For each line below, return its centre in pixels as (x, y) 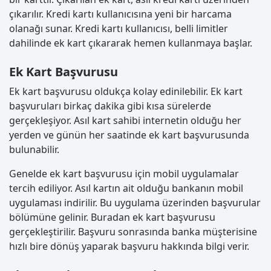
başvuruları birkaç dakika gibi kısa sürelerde (110, 106)
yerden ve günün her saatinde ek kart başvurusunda (129, 135)
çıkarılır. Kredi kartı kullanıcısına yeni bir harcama (120, 14)
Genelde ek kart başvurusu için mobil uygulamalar (124, 174)
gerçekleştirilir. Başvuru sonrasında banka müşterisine (133, 232)
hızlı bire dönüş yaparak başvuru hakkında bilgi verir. (129, 247)
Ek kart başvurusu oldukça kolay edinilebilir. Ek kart (126, 92)
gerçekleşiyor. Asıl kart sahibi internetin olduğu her (125, 121)
